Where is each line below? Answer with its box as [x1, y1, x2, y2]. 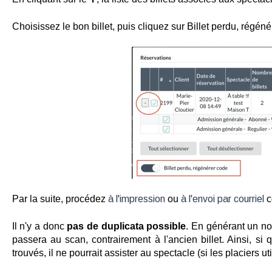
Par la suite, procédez [12, 194, 108, 205]
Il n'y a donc [12, 220, 67, 231]
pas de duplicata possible [67, 220, 186, 231]
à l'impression [107, 194, 165, 205]
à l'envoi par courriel [180, 194, 264, 205]
